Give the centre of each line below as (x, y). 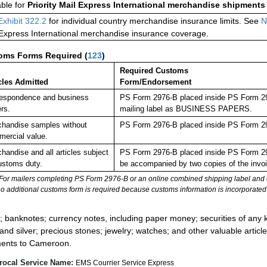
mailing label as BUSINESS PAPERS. (186, 109)
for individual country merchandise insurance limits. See (154, 21)
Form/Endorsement (155, 82)
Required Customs (154, 71)
